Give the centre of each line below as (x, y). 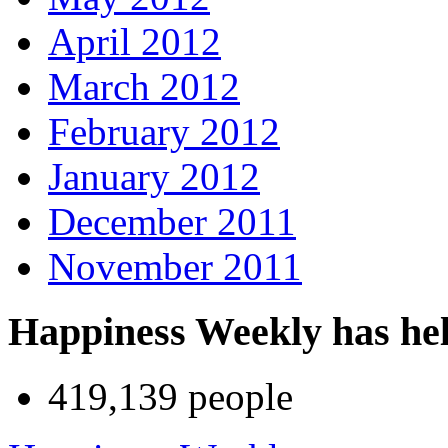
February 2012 (164, 132)
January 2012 (154, 177)
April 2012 (134, 42)
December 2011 (172, 222)
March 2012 (144, 87)
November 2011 (175, 267)
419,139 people (170, 396)
